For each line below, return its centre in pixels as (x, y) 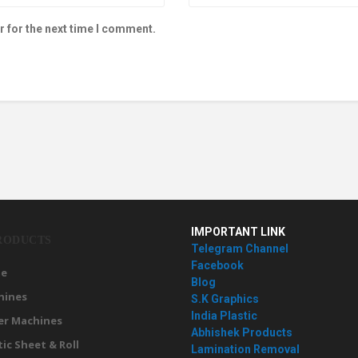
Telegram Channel (240, 249)
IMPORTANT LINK (238, 232)
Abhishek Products (242, 333)
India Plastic (224, 316)
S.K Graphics (225, 299)
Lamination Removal (245, 350)
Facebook (217, 266)
